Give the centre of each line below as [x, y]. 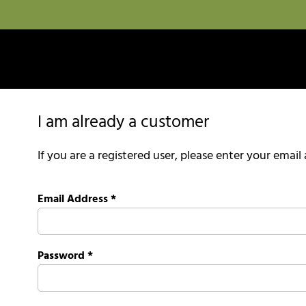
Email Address [73, 200]
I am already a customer [123, 123]
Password [61, 256]
